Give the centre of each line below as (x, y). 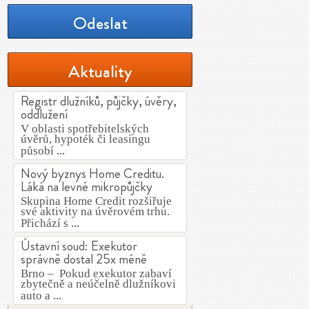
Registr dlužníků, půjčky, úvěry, (99, 101)
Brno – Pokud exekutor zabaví (96, 273)
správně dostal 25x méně (84, 259)
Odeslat (100, 23)
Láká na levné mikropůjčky (87, 187)
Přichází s (46, 223)
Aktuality (100, 71)
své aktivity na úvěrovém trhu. (95, 211)
